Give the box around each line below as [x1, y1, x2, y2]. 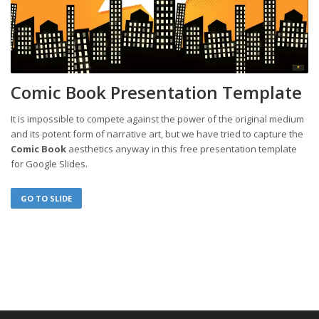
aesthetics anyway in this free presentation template [66, 142, 297, 156]
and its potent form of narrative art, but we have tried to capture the [11, 127, 303, 141]
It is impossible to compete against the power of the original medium [11, 113, 304, 126]
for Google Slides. [11, 157, 88, 171]
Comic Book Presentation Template [11, 80, 302, 105]
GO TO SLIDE [21, 193, 72, 204]
